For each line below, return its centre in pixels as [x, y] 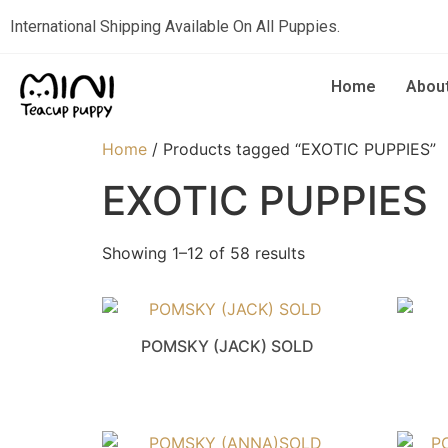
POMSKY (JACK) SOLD [228, 346]
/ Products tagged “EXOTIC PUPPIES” [291, 149]
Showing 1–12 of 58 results [203, 253]
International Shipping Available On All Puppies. [175, 26]
